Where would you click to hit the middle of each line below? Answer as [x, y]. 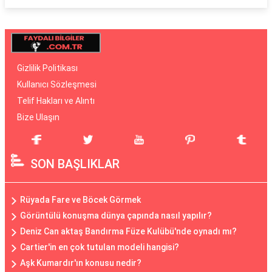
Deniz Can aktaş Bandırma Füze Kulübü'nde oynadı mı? [128, 231]
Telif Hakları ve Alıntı [56, 101]
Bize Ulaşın [38, 117]
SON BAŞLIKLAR [75, 164]
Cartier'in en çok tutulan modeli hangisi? [100, 247]
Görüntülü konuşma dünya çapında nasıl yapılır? [116, 216]
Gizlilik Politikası [47, 68]
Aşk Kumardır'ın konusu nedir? [81, 263]
